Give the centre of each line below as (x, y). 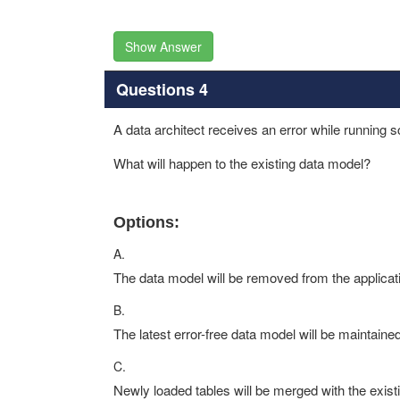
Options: (146, 222)
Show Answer (163, 46)
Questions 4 (162, 89)
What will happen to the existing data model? (242, 163)
